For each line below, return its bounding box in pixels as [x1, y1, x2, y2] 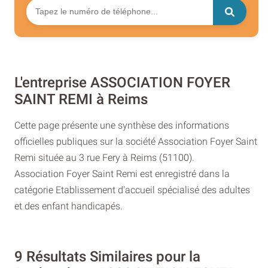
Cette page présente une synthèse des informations [14, 119, 229, 131]
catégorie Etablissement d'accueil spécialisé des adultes [14, 184, 250, 196]
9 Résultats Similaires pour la [14, 248, 200, 266]
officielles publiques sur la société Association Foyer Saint [14, 135, 257, 147]
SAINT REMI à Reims [14, 90, 148, 108]
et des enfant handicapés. [14, 200, 123, 212]
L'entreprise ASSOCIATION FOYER [14, 74, 230, 91]
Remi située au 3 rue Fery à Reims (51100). [14, 151, 194, 163]
